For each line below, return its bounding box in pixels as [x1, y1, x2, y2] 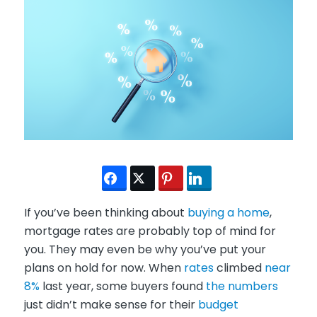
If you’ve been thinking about [23, 204, 188, 221]
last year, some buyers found [39, 278, 206, 295]
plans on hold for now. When [23, 260, 184, 277]
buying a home [187, 204, 270, 221]
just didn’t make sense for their [23, 296, 198, 313]
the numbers [205, 278, 278, 295]
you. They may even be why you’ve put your [23, 241, 266, 258]
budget [197, 296, 238, 313]
